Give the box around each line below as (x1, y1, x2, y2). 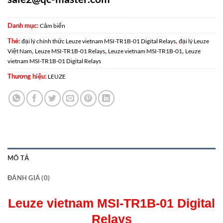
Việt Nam (7, 47, 32, 55)
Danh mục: (7, 21, 40, 29)
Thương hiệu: (7, 72, 48, 80)
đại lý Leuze (179, 37, 209, 45)
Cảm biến (40, 21, 65, 29)
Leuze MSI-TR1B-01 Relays (35, 47, 105, 55)
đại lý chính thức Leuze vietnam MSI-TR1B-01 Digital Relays (21, 37, 176, 45)
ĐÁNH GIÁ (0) (7, 173, 50, 182)
